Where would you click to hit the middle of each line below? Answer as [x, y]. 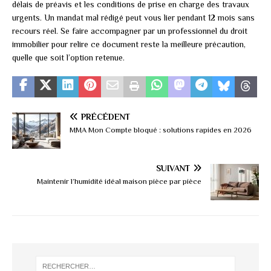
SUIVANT [173, 168]
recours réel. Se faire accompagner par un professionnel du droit [130, 31]
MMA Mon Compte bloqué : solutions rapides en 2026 [161, 130]
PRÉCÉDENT [106, 117]
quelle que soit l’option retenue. [68, 58]
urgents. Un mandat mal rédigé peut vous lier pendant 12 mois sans [133, 18]
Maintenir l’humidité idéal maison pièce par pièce [119, 181]
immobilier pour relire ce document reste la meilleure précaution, [129, 44]
